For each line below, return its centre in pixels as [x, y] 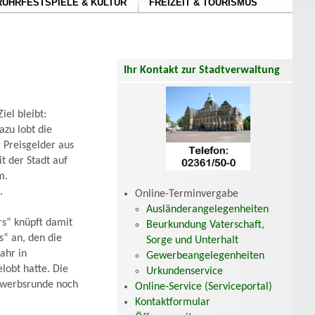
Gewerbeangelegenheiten [205, 256]
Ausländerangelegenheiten [207, 209]
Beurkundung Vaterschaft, [205, 225]
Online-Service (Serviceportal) [204, 287]
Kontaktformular [173, 302]
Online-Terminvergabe [187, 194]
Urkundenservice [185, 271]
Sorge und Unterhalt [192, 240]
